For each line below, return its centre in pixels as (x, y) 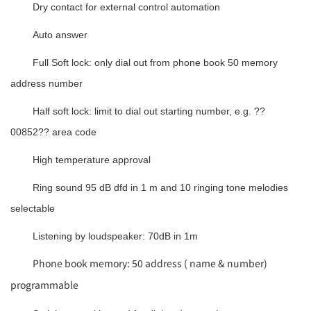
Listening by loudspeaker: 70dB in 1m (115, 236)
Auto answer (60, 34)
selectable (33, 208)
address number (47, 83)
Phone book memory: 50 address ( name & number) (150, 263)
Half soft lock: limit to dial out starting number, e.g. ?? (149, 111)
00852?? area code (53, 132)
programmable (44, 284)
